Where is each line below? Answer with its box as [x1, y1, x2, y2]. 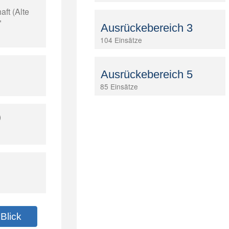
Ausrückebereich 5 [100, 67, 193, 81]
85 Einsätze [100, 81, 138, 91]
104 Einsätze [100, 34, 142, 45]
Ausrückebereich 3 [100, 21, 193, 34]
